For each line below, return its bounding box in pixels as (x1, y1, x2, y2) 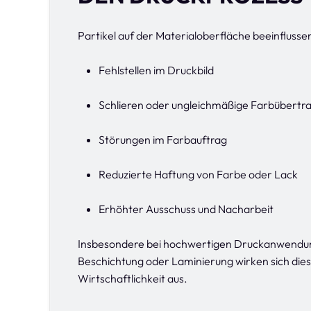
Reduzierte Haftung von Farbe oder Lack (99, 167, 298, 181)
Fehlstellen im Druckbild (99, 63, 214, 77)
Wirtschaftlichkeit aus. (78, 271, 187, 285)
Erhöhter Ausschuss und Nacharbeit (99, 202, 274, 216)
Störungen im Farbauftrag (99, 133, 227, 146)
